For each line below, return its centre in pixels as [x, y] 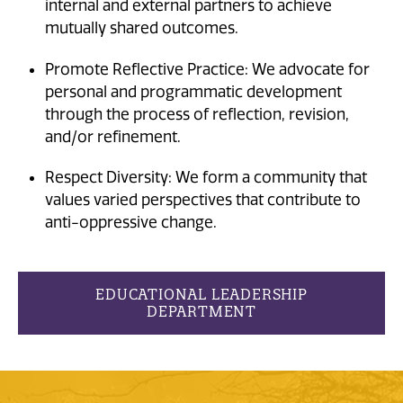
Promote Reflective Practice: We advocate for [207, 69]
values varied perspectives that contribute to [203, 200]
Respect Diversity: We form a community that [206, 178]
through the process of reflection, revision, [197, 114]
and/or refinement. [113, 136]
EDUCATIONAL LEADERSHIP [201, 294]
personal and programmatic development [193, 91]
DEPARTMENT [201, 311]
